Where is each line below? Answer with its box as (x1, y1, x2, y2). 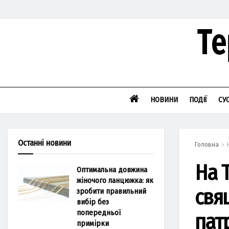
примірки (77, 219, 109, 228)
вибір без (77, 197, 109, 207)
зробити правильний (77, 187, 146, 196)
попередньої (77, 208, 121, 217)
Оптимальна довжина (77, 165, 147, 174)
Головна (195, 141, 219, 148)
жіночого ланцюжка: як (77, 176, 153, 185)
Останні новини (18, 138, 71, 148)
